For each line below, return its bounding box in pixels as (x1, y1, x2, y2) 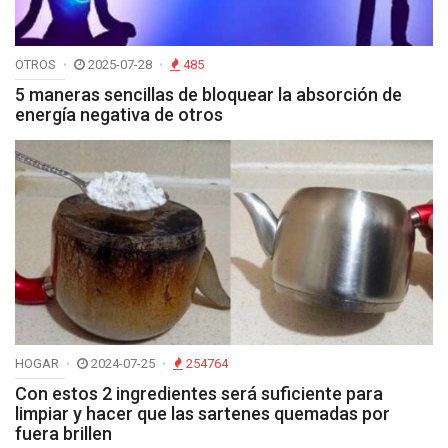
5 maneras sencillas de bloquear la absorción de (15, 83, 402, 105)
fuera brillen (15, 422, 112, 444)
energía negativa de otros (15, 103, 223, 125)
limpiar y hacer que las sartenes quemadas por (15, 402, 390, 424)
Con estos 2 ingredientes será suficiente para (15, 382, 383, 404)
